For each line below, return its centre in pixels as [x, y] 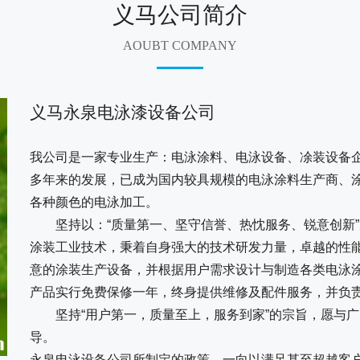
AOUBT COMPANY [180, 45]
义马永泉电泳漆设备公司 [123, 112]
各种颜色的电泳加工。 [94, 202]
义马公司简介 [180, 14]
